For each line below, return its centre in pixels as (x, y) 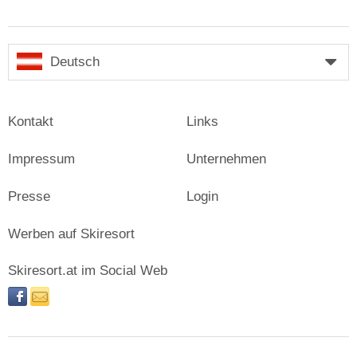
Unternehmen (226, 159)
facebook (53, 300)
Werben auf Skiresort (71, 233)
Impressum (41, 159)
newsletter (79, 300)
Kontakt (31, 121)
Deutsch (75, 61)
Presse (29, 196)
